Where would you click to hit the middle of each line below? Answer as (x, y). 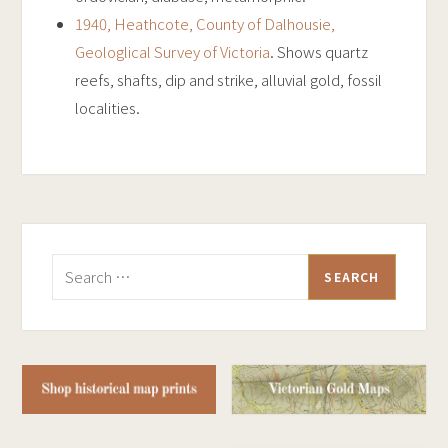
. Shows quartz (318, 51)
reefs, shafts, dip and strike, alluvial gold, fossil (228, 79)
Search (75, 267)
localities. (107, 107)
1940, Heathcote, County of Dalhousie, (204, 23)
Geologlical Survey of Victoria (172, 51)
